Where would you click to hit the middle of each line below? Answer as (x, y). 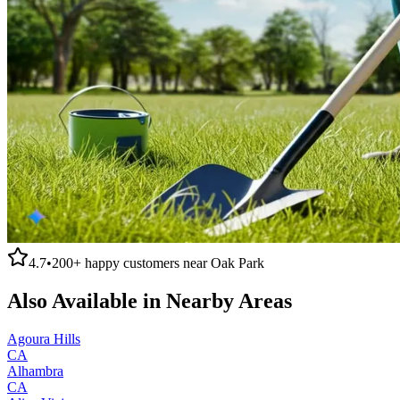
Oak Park (237, 262)
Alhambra (35, 371)
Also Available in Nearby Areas (150, 300)
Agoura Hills (44, 338)
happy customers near (146, 262)
